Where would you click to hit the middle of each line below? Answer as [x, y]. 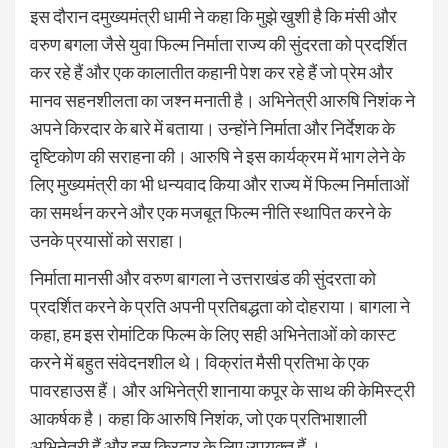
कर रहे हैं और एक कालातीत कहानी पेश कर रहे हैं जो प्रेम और [211, 72]
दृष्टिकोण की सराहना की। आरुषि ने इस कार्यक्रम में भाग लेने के [217, 156]
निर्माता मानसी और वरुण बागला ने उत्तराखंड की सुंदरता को [203, 278]
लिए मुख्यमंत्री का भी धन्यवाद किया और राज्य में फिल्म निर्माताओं [219, 184]
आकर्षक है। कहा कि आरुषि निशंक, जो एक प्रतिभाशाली [198, 418]
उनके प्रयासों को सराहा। [107, 240]
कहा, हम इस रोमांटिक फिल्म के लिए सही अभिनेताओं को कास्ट [213, 334]
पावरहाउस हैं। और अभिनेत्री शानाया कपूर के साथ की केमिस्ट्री [222, 390]
